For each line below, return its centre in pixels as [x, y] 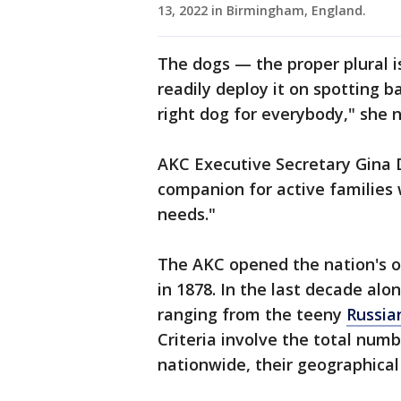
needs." [187, 214]
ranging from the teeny [252, 315]
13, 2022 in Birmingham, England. [262, 11]
